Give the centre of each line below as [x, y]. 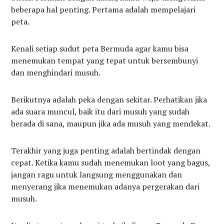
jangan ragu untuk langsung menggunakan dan [97, 174]
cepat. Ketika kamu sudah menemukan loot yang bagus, [111, 162]
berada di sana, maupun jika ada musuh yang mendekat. [111, 123]
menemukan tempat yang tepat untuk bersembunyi [105, 60]
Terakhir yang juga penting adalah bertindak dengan [106, 150]
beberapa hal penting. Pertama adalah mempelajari [103, 9]
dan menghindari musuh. [56, 72]
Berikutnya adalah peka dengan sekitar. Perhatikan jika [109, 99]
